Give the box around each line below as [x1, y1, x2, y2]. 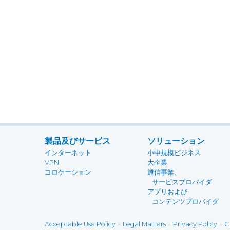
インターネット [45, 149, 91, 157]
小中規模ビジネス [147, 149, 201, 157]
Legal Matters [123, 220, 166, 228]
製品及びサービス [45, 136, 110, 146]
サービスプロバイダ [147, 178, 212, 186]
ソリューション [147, 136, 205, 146]
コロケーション [45, 168, 91, 176]
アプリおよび [147, 188, 187, 196]
